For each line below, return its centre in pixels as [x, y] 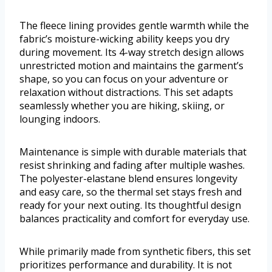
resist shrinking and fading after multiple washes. [132, 165]
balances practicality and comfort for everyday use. [134, 219]
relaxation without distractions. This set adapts [126, 93]
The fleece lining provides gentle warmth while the [134, 26]
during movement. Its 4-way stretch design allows [132, 53]
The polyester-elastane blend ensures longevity [128, 179]
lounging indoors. [60, 119]
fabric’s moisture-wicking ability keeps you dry [124, 39]
